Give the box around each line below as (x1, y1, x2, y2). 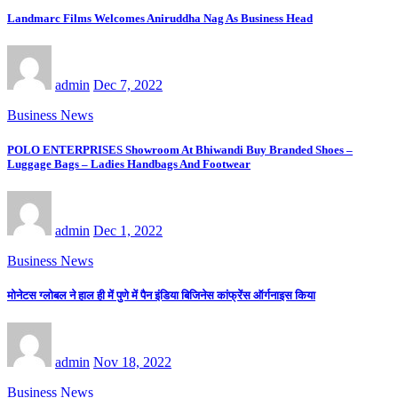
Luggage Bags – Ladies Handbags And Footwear (7, 156, 251, 171)
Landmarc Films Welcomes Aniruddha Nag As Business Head (7, 11, 313, 25)
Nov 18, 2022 (93, 354, 171, 370)
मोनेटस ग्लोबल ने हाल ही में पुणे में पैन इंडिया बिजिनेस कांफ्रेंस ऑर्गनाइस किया (7, 289, 315, 303)
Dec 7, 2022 (93, 76, 163, 92)
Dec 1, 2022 (93, 223, 163, 239)
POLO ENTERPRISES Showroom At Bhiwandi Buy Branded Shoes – (7, 142, 353, 156)
